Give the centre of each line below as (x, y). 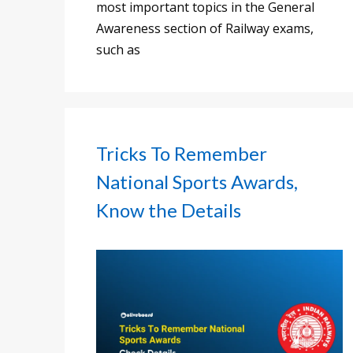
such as (118, 50)
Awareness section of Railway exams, (205, 29)
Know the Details (169, 210)
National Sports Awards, (197, 182)
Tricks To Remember (182, 154)
